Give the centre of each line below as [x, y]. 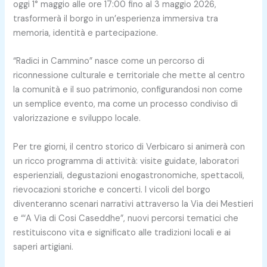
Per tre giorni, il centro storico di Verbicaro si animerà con [129, 147]
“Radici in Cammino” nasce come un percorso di [109, 61]
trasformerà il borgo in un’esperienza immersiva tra [116, 18]
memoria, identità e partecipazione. [86, 33]
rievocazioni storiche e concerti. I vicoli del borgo [112, 190]
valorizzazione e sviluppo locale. [77, 119]
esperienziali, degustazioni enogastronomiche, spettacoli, [129, 175]
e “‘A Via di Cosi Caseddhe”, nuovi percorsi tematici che [126, 218]
